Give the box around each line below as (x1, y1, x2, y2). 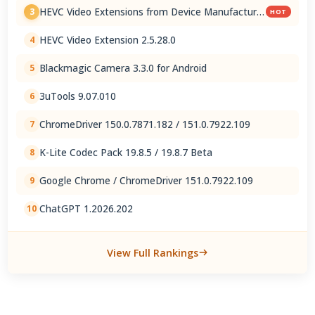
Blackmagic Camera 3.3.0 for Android (39, 61, 207, 75)
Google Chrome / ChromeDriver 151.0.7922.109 (39, 174, 254, 188)
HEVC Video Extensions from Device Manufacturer (39, 5, 266, 19)
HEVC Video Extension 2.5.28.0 (39, 33, 176, 47)
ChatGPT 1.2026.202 (39, 202, 134, 216)
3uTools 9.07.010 (39, 89, 117, 103)
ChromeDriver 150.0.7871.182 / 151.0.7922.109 (39, 117, 251, 131)
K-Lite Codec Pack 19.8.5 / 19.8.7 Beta (39, 146, 213, 160)
